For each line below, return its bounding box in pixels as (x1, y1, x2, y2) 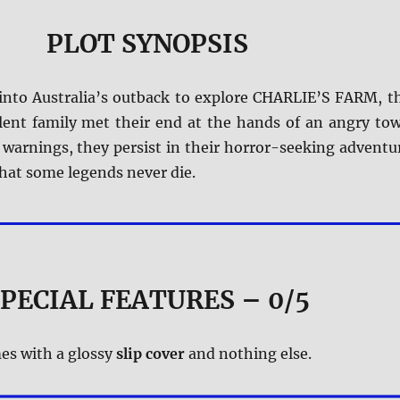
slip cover (115, 345, 185, 363)
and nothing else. (184, 345, 312, 363)
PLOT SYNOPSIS (46, 28, 248, 61)
